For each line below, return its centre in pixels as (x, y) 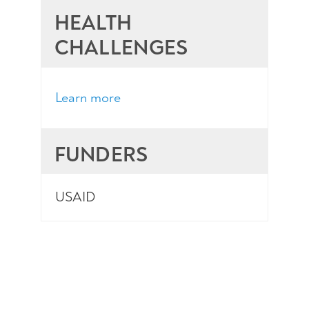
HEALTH (93, 23)
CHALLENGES (121, 48)
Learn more (88, 98)
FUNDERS (101, 155)
